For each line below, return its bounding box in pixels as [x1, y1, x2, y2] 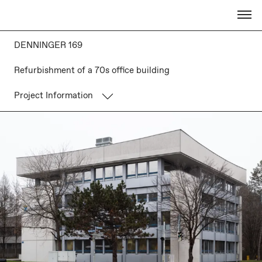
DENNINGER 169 [14, 40, 82, 51]
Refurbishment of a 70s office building [14, 65, 170, 77]
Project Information [14, 90, 93, 102]
